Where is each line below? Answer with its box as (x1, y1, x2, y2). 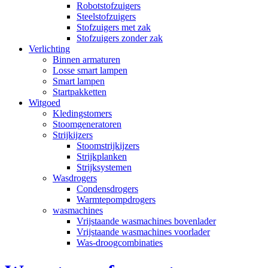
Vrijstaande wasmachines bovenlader (77, 216, 216, 226)
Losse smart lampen (53, 65, 127, 75)
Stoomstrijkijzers (77, 141, 139, 151)
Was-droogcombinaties (77, 237, 163, 248)
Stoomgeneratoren (53, 119, 121, 129)
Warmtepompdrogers (77, 194, 156, 205)
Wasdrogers (53, 173, 97, 183)
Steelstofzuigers (77, 11, 136, 22)
